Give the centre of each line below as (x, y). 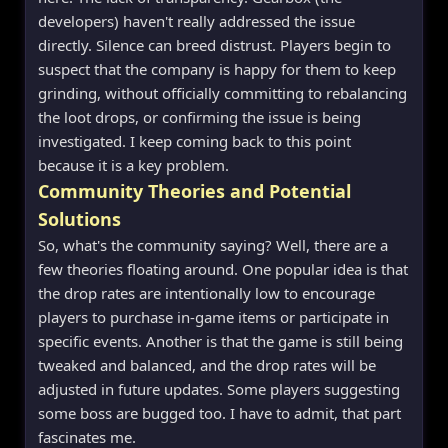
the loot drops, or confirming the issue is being (199, 116)
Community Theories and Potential (194, 190)
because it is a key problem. (133, 164)
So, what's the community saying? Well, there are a (213, 244)
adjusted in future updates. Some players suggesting (219, 388)
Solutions (79, 218)
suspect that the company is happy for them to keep (217, 68)
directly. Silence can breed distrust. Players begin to (214, 44)
